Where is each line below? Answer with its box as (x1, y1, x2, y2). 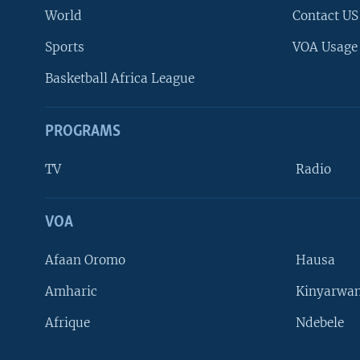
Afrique (45, 315, 90, 331)
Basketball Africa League (45, 71, 194, 87)
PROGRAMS (45, 124, 121, 141)
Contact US (292, 8, 358, 24)
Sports (45, 39, 84, 55)
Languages (26, 324, 83, 337)
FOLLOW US (13, 247, 67, 260)
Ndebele (296, 315, 344, 331)
